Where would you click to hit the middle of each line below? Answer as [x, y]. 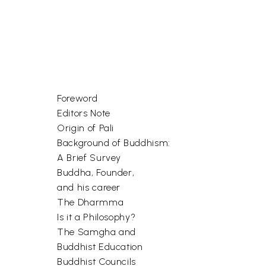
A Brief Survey [89, 158]
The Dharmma [91, 202]
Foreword [77, 98]
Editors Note [84, 113]
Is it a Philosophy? [96, 217]
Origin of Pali [86, 128]
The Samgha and [97, 232]
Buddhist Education [100, 247]
